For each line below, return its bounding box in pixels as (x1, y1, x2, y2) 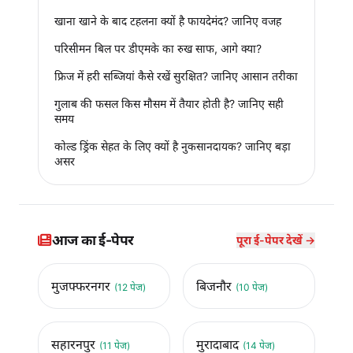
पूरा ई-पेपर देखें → (236, 232, 315, 247)
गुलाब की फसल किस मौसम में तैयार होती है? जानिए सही (54, 96, 284, 110)
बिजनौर (196, 277, 236, 294)
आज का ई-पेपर (51, 231, 135, 248)
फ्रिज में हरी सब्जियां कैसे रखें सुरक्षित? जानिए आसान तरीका (54, 69, 298, 83)
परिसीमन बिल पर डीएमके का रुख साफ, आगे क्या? (54, 41, 262, 55)
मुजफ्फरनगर (51, 277, 114, 294)
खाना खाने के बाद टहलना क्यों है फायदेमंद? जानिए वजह (54, 13, 281, 28)
